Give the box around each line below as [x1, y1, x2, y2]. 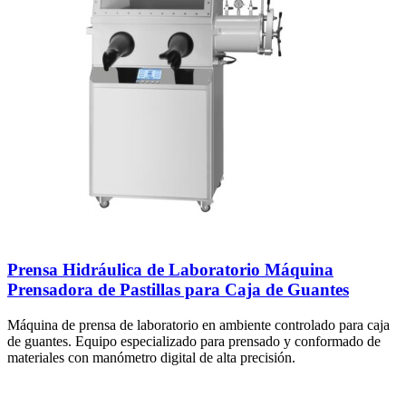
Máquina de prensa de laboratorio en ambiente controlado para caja [7, 316, 390, 333]
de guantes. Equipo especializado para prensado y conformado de [7, 333, 381, 349]
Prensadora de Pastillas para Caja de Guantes [7, 280, 349, 300]
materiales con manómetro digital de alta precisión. [7, 349, 295, 365]
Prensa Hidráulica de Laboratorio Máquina [7, 260, 333, 280]
